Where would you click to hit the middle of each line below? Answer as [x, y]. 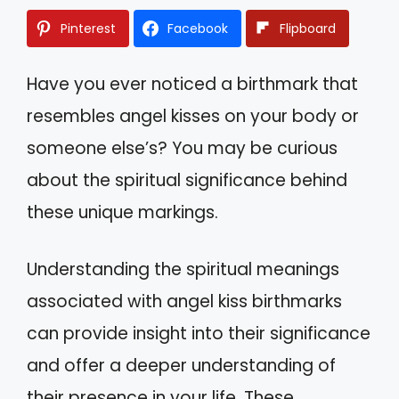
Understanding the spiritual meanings [183, 269]
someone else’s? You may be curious [182, 148]
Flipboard [308, 28]
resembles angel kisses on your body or [193, 116]
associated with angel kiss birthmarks [184, 301]
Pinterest [88, 28]
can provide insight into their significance [199, 334]
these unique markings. [122, 212]
